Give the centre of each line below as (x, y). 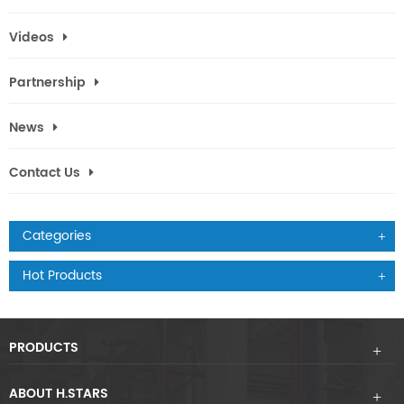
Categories (57, 236)
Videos (32, 38)
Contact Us (45, 173)
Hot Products (62, 276)
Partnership (47, 83)
